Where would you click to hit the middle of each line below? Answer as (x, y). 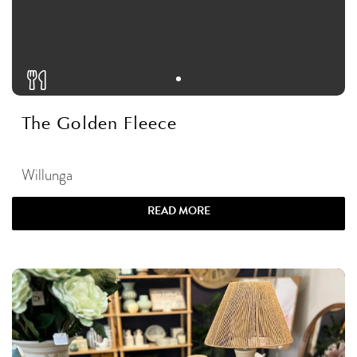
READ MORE (178, 211)
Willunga (47, 175)
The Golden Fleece (100, 124)
